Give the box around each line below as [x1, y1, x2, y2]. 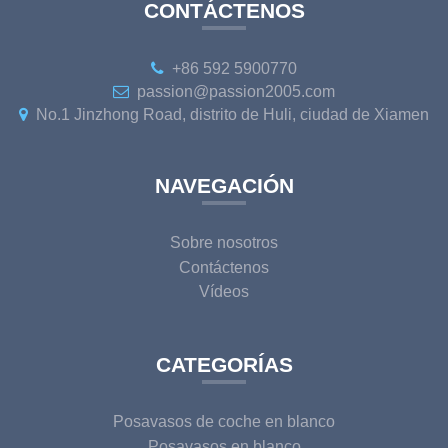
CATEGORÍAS [155, 352, 293, 376]
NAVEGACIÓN [154, 173, 294, 197]
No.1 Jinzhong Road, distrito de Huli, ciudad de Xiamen [36, 105, 430, 123]
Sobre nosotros [170, 234, 278, 252]
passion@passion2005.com [137, 82, 336, 100]
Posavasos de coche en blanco [113, 413, 335, 431]
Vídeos [199, 283, 249, 301]
